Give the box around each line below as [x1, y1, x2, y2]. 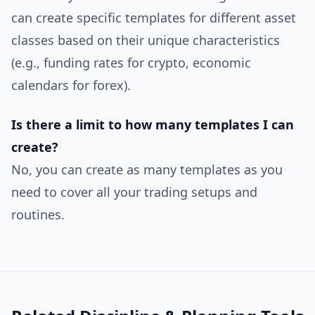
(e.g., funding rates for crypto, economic [11, 54, 251, 71]
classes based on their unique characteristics [11, 32, 280, 49]
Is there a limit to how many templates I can [11, 116, 294, 133]
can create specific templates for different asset [11, 9, 296, 26]
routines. [11, 206, 65, 223]
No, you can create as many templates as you [11, 161, 283, 178]
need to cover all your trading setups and [11, 184, 257, 200]
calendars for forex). [11, 77, 131, 94]
